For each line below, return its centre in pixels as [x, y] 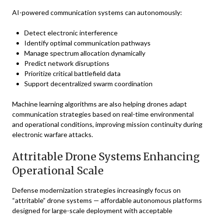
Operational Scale [58, 171]
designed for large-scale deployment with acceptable [92, 210]
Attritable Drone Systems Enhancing [106, 157]
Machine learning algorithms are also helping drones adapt [100, 104]
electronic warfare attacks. [53, 134]
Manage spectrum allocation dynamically [85, 53]
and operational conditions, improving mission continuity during [107, 124]
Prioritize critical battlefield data [72, 73]
